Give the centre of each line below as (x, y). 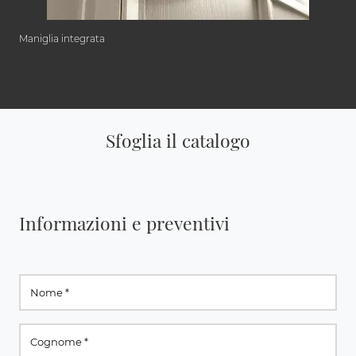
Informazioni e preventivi (124, 223)
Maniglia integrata (62, 39)
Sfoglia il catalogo (178, 141)
